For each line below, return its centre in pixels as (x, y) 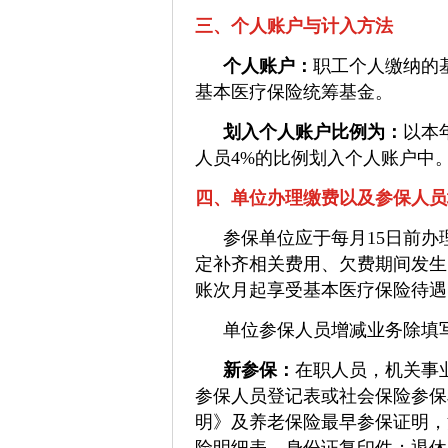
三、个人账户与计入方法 (294, 26)
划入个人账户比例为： (313, 132)
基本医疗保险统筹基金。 (294, 92)
